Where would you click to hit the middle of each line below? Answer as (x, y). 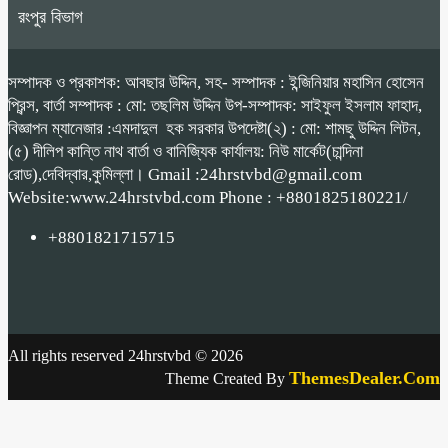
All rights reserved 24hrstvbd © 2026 (125, 356)
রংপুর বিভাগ (50, 17)
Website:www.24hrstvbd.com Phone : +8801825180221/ (208, 198)
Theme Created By (227, 379)
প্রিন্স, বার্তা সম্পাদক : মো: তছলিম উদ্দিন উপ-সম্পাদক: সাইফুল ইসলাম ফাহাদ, (215, 106)
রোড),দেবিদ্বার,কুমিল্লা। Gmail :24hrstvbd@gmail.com (185, 175)
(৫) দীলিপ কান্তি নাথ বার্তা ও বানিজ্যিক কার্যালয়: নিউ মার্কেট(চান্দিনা (185, 152)
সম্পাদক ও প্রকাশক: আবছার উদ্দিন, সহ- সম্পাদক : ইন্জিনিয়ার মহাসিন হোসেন (216, 83)
